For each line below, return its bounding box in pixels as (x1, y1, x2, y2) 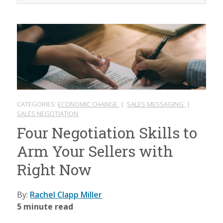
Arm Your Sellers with (17, 141, 174, 161)
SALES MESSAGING (127, 99, 186, 109)
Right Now (17, 159, 92, 179)
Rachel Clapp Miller (30, 189, 103, 200)
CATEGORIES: (17, 99, 58, 109)
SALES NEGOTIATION (17, 109, 79, 118)
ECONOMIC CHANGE (58, 99, 119, 109)
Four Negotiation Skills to (17, 122, 198, 142)
